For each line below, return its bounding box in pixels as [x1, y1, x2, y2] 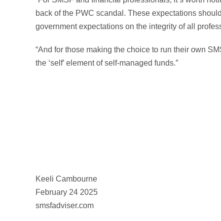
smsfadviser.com [36, 201, 94, 210]
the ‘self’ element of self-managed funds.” [36, 58, 178, 67]
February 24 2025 [36, 187, 98, 196]
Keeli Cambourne [36, 174, 97, 183]
